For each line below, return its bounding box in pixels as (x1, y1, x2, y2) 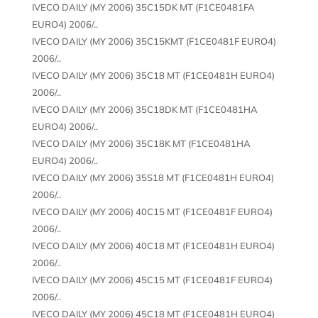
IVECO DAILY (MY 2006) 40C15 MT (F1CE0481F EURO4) (31, 205, 273, 217)
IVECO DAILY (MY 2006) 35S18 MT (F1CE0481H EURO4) (31, 171, 274, 183)
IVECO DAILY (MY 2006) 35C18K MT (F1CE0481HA (31, 137, 251, 149)
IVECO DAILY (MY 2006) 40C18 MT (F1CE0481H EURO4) (31, 239, 275, 251)
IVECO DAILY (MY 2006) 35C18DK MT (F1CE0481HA (31, 103, 258, 115)
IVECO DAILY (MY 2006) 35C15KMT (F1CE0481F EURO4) (31, 35, 276, 47)
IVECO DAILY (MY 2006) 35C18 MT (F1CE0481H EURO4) (31, 69, 275, 81)
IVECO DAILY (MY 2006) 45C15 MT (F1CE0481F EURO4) (31, 273, 273, 285)
